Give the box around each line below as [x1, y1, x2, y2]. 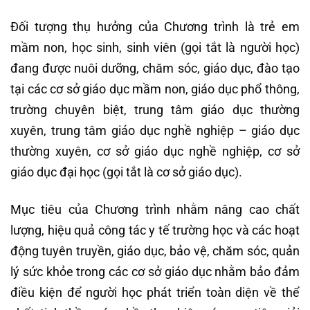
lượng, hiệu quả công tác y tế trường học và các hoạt [10, 222, 300, 237]
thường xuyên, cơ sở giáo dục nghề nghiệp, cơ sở [10, 144, 300, 159]
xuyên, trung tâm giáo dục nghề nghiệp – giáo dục [10, 123, 300, 138]
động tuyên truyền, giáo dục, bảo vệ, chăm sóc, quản [10, 243, 300, 258]
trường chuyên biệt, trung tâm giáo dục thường [10, 102, 300, 118]
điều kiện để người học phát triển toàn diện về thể [10, 284, 300, 300]
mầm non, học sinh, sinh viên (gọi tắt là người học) [10, 40, 300, 55]
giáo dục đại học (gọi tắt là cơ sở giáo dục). [10, 165, 242, 180]
